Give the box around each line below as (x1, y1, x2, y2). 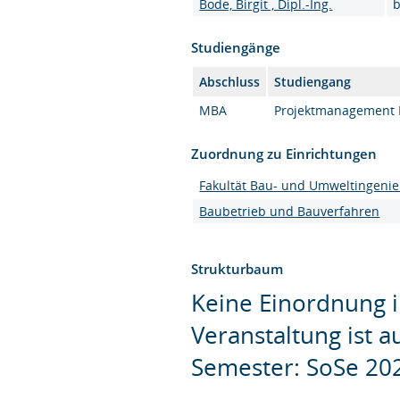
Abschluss (199, 72, 261, 90)
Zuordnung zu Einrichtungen (191, 144, 378, 162)
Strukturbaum (191, 259, 284, 278)
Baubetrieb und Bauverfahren (199, 202, 380, 220)
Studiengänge (191, 37, 281, 56)
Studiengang (274, 72, 352, 90)
